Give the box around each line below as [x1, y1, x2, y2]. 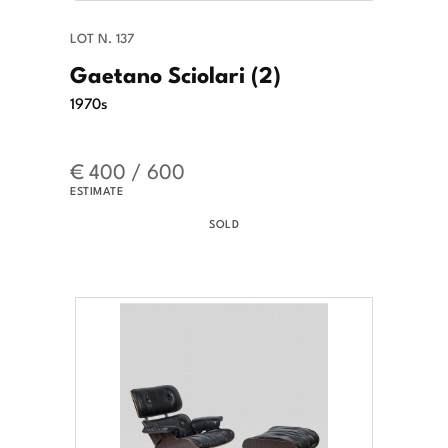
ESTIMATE [70, 182, 123, 199]
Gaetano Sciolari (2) [70, 56, 281, 91]
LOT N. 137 [70, 28, 134, 48]
